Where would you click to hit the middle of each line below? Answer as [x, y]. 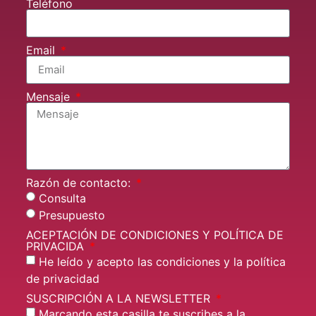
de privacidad [63, 278]
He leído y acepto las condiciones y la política [162, 261]
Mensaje [50, 96]
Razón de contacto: [80, 182]
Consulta [62, 198]
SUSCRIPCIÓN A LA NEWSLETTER [120, 298]
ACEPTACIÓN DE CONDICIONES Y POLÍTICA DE [155, 235]
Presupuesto [72, 215]
